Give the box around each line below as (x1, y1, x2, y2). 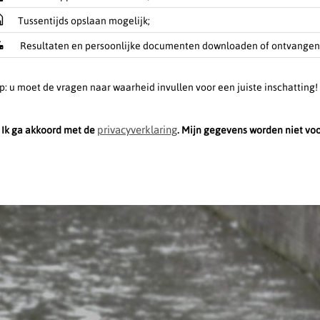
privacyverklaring (97, 123, 177, 136)
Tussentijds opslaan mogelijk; (18, 14, 150, 26)
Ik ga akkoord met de (1, 124, 97, 136)
